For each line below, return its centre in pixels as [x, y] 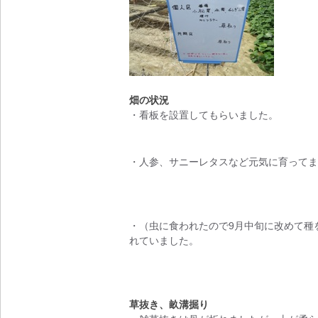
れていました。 [164, 241]
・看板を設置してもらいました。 [203, 115]
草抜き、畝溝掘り [169, 305]
